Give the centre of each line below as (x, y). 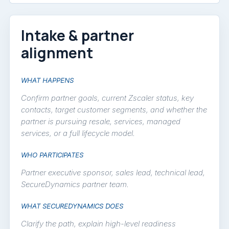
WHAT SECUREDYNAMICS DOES (72, 206)
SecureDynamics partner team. (75, 185)
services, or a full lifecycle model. (78, 133)
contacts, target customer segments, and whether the (114, 110)
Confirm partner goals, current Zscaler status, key (107, 98)
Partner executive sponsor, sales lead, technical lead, (113, 173)
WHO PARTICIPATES (52, 155)
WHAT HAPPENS (47, 81)
